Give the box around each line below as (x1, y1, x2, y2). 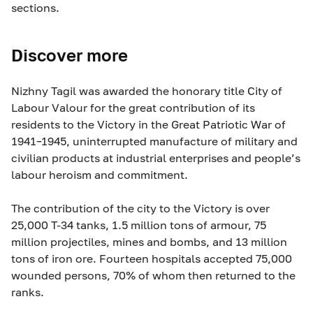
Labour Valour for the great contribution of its (11, 100, 255, 114)
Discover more (11, 44, 128, 65)
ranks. (11, 284, 44, 298)
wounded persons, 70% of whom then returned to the (11, 268, 296, 282)
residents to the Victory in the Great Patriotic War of (11, 117, 286, 131)
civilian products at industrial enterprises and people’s (11, 150, 300, 164)
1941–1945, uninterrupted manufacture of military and (11, 133, 298, 147)
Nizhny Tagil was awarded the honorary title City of (11, 83, 282, 97)
